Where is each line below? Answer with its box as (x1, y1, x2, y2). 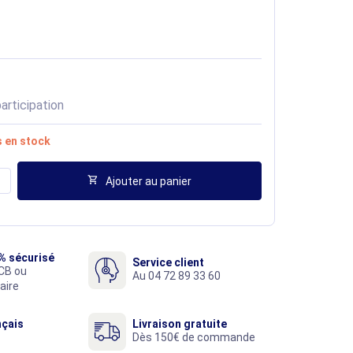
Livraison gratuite (132, 318, 227, 331)
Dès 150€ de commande (132, 331, 255, 344)
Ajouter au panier (106, 174, 191, 188)
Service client (132, 256, 204, 269)
